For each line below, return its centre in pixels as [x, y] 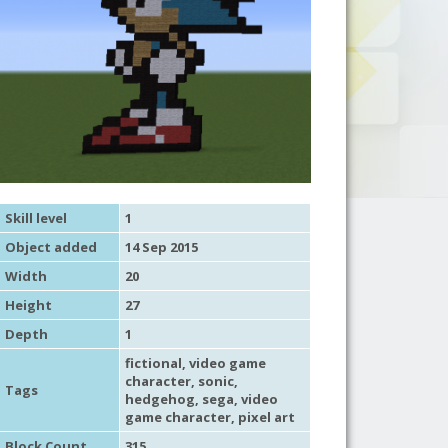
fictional [153, 362]
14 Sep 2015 [161, 246]
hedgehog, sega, [182, 398]
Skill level [35, 217]
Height [28, 304]
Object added [50, 246]
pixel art [266, 416]
